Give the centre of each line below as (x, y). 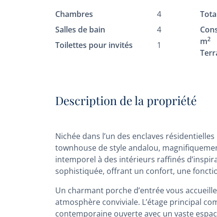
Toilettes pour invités (94, 45)
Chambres (74, 14)
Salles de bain (80, 30)
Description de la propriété (126, 100)
